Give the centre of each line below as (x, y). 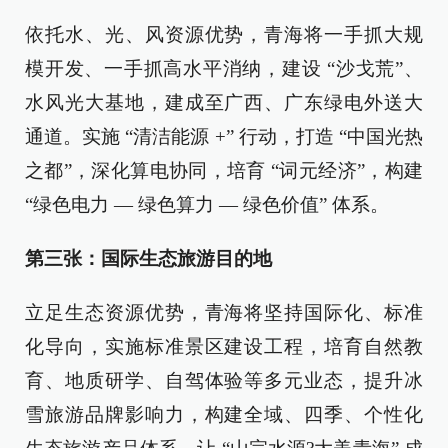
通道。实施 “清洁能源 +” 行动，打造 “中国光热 (224, 136)
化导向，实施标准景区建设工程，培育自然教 (224, 346)
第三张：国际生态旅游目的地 (148, 258)
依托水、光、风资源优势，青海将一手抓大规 (224, 34)
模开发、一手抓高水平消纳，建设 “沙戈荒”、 (224, 68)
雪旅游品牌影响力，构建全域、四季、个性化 (224, 414)
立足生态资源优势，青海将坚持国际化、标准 (224, 312)
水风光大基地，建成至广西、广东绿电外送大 (224, 102)
